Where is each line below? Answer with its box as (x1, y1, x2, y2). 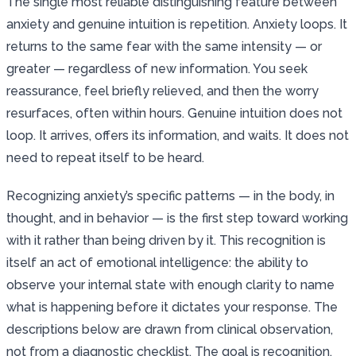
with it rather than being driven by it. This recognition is (6, 232, 326, 248)
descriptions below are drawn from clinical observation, (6, 321, 333, 337)
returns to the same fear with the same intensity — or (6, 38, 322, 54)
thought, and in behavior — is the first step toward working (6, 210, 348, 226)
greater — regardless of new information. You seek (6, 60, 308, 76)
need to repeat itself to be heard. (6, 149, 204, 165)
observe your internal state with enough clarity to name (6, 277, 335, 292)
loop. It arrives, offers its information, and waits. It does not (6, 127, 349, 143)
